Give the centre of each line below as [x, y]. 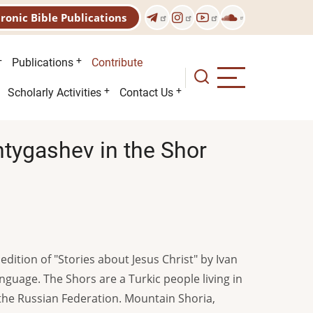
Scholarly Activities [54, 93]
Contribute [117, 63]
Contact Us [146, 93]
